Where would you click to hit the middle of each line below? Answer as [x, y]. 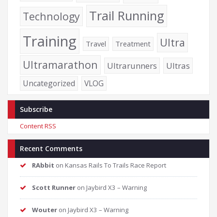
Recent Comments [51, 148]
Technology [51, 16]
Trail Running [127, 16]
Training [50, 41]
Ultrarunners [132, 66]
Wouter [45, 210]
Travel [96, 44]
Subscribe [36, 109]
